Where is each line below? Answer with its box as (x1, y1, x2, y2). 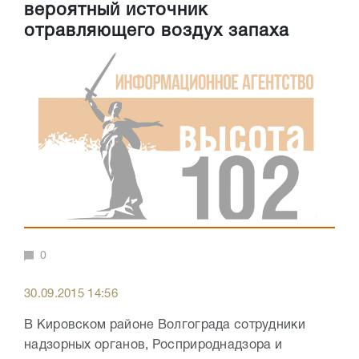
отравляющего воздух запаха (24, 23, 289, 40)
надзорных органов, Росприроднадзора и (24, 340, 283, 351)
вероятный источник (24, 2, 208, 19)
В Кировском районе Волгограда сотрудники (24, 320, 305, 331)
